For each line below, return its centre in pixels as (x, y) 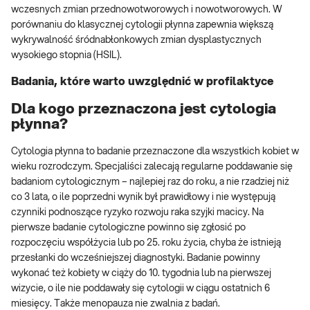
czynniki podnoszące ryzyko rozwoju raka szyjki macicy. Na (137, 213)
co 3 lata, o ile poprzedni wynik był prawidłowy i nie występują (143, 198)
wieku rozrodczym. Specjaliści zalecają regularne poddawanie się (152, 167)
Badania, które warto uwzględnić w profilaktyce (142, 82)
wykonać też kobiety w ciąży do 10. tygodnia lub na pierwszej (141, 274)
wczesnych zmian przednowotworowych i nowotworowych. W (147, 10)
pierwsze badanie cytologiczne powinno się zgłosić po (128, 228)
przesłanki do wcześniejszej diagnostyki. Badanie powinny (136, 258)
